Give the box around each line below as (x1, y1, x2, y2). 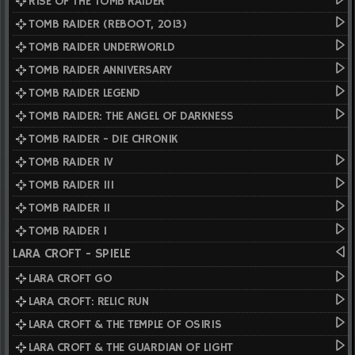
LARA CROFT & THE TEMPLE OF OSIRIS (29, 316, 222, 332)
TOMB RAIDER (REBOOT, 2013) (29, 16, 187, 32)
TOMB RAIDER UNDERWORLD (29, 39, 175, 55)
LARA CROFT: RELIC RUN (29, 293, 149, 309)
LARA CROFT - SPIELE (13, 245, 131, 262)
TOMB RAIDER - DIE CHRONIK (29, 131, 178, 147)
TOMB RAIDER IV (29, 154, 113, 170)
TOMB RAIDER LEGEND (29, 85, 140, 101)
